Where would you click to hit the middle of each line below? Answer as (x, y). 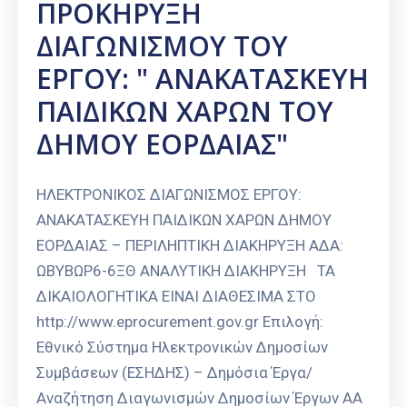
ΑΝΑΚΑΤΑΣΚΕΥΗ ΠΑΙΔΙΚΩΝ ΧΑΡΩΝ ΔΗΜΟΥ (184, 220)
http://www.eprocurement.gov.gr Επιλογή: (180, 322)
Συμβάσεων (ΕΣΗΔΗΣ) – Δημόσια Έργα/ (174, 373)
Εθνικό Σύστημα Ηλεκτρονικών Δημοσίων (182, 347)
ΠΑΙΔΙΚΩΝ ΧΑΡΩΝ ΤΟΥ (185, 112)
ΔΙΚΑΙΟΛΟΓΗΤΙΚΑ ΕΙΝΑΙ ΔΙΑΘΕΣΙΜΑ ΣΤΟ (176, 297)
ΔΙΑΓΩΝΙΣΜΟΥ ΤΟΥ (162, 46)
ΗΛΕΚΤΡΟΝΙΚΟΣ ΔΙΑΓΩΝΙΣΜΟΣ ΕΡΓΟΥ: (169, 195)
